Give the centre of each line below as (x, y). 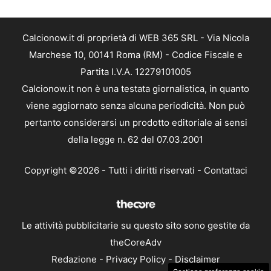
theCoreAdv (135, 242)
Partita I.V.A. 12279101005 (135, 72)
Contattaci (225, 170)
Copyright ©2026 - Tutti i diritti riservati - (114, 170)
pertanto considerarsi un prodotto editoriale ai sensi (135, 123)
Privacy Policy (135, 259)
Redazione (74, 259)
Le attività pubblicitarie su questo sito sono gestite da (135, 225)
